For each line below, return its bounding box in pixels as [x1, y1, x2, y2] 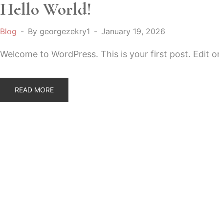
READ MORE [15, 85, 54, 94]
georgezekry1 [40, 26, 90, 36]
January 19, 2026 [101, 26, 165, 36]
